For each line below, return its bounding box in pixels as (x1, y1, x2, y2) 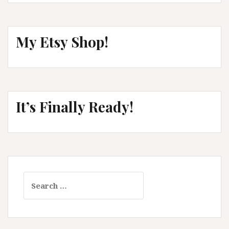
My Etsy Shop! (16, 32, 108, 51)
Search (23, 172, 50, 182)
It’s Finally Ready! (16, 97, 133, 116)
